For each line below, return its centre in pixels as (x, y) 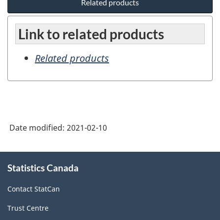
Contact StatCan (34, 189)
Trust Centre (28, 208)
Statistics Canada (43, 167)
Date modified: (38, 127)
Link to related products (91, 34)
